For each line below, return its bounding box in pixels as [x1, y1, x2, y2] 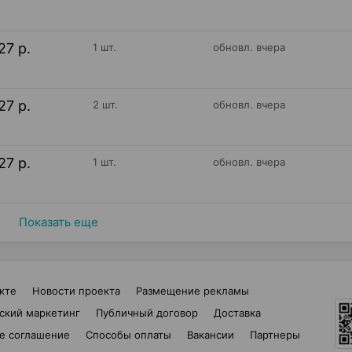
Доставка [213, 306, 261, 319]
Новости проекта [32, 284, 120, 297]
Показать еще [18, 214, 98, 229]
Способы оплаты [86, 328, 171, 341]
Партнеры [250, 328, 300, 341]
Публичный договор [95, 306, 198, 319]
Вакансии [187, 328, 234, 341]
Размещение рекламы [136, 284, 249, 297]
